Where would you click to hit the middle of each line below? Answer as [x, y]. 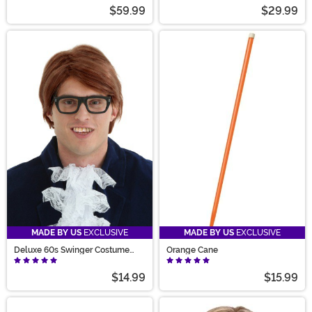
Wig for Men [38, 258]
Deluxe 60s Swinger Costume [72, 250]
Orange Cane [192, 250]
